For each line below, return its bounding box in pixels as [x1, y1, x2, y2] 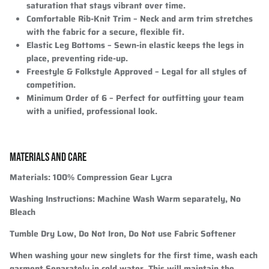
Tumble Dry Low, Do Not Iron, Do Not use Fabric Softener [10, 226, 236, 240]
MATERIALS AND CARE [10, 150, 86, 165]
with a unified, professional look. [26, 104, 157, 118]
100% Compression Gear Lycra [50, 170, 172, 184]
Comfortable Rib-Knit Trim [26, 11, 131, 25]
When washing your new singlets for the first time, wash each [10, 248, 258, 262]
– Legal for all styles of [153, 64, 247, 78]
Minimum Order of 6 [26, 91, 107, 104]
